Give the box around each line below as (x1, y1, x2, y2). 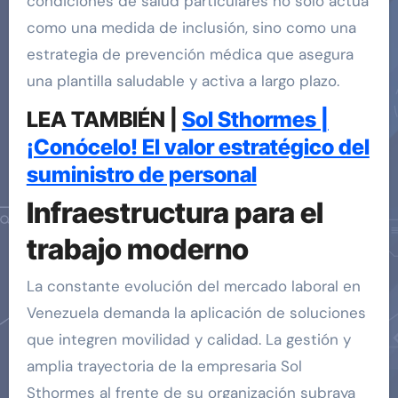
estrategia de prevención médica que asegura (26, 44, 354, 65)
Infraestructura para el (26, 195, 323, 230)
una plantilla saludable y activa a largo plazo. (26, 71, 339, 92)
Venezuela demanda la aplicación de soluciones (26, 303, 366, 323)
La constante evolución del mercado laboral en (26, 276, 361, 297)
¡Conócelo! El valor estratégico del (26, 134, 370, 161)
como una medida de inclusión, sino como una (26, 18, 356, 38)
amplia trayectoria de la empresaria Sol (26, 356, 302, 377)
